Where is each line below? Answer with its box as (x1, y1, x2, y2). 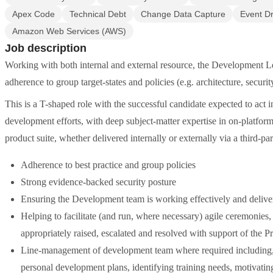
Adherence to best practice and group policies (21, 160, 196, 170)
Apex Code (12, 9, 55, 19)
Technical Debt (69, 9, 126, 19)
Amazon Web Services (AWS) (12, 26, 126, 36)
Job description (5, 42, 87, 54)
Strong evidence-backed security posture (21, 177, 176, 187)
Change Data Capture (141, 9, 225, 19)
